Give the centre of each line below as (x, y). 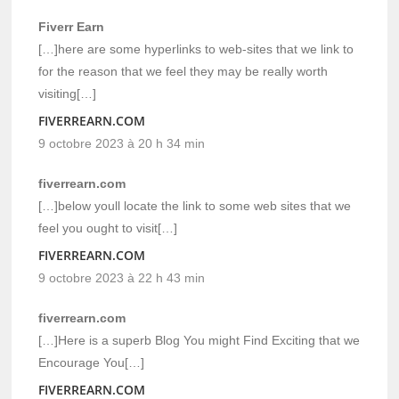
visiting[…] (68, 94)
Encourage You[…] (92, 363)
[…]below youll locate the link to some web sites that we (195, 206)
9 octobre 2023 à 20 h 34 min (122, 144)
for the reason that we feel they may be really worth (183, 72)
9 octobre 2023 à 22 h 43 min (122, 278)
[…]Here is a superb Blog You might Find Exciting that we (199, 341)
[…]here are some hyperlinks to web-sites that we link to (196, 49)
